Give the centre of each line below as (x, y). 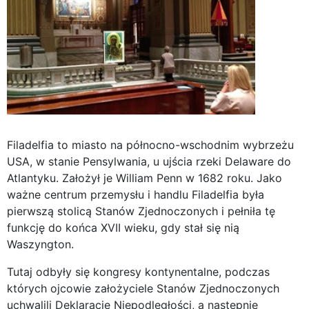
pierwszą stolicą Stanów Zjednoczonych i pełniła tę (141, 211)
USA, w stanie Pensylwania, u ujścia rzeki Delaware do (149, 162)
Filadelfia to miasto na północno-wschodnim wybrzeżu (150, 145)
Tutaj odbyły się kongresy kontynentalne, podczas (138, 272)
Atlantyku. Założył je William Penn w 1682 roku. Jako (144, 178)
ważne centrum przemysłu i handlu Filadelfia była (136, 195)
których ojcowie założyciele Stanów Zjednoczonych (143, 289)
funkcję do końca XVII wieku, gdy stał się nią (123, 228)
